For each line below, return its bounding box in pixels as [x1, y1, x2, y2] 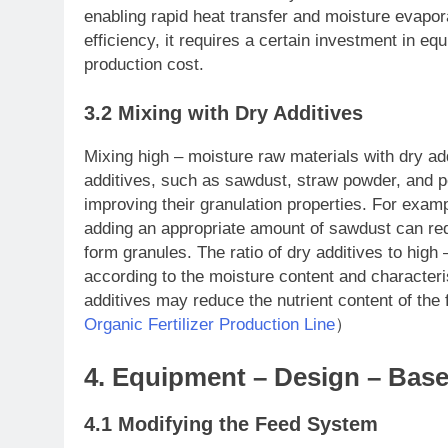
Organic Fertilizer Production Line [84, 315, 335, 335]
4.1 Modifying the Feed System [84, 412, 378, 435]
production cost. [84, 54, 204, 74]
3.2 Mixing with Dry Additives [84, 102, 363, 125]
